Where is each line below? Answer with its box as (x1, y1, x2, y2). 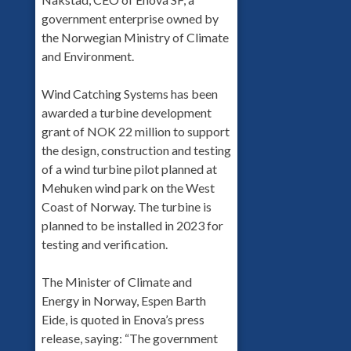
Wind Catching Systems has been (41, 85, 218, 101)
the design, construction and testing (41, 142, 231, 157)
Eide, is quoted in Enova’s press (41, 311, 204, 327)
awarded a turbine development (41, 104, 212, 120)
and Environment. (41, 48, 134, 63)
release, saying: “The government (41, 330, 218, 346)
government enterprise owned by (41, 10, 219, 26)
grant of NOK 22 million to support (41, 123, 230, 139)
